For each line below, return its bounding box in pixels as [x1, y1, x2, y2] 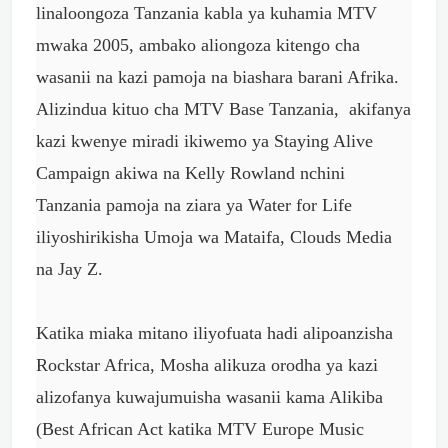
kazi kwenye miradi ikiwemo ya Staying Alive [36, 131, 373, 151]
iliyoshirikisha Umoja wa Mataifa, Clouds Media [36, 227, 392, 247]
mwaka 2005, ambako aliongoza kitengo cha [36, 35, 360, 55]
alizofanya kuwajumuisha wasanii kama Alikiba [36, 387, 383, 407]
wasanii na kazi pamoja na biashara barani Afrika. [36, 67, 404, 87]
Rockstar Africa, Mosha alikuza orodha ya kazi [36, 355, 378, 375]
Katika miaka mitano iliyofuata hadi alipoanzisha [36, 323, 393, 343]
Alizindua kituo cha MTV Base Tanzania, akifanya [36, 99, 411, 119]
